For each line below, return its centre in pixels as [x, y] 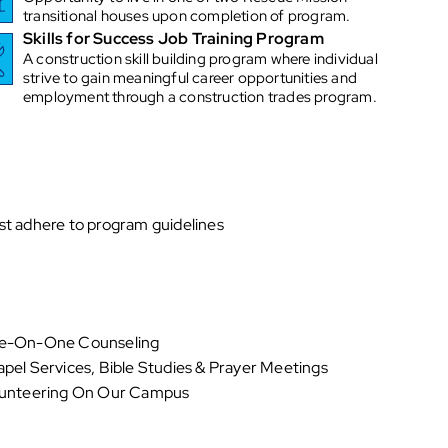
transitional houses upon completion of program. [187, 15]
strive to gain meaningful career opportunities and [190, 78]
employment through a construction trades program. [200, 97]
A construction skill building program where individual [200, 59]
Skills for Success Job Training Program [173, 39]
